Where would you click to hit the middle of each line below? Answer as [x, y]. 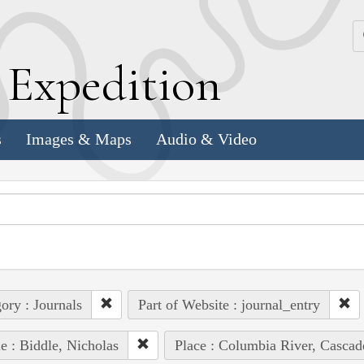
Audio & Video [206, 139]
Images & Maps [79, 139]
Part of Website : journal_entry [229, 304]
